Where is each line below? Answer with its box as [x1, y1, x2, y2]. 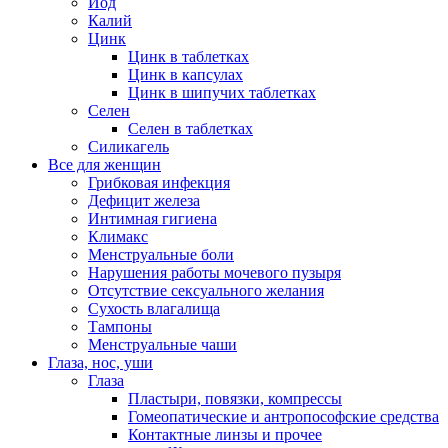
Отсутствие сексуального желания [88, 282, 324, 300]
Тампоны [88, 318, 152, 336]
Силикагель [88, 138, 169, 156]
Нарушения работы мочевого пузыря [88, 264, 341, 282]
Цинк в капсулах [128, 66, 243, 84]
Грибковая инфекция [88, 174, 230, 192]
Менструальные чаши [88, 336, 237, 354]
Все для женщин [48, 156, 161, 174]
